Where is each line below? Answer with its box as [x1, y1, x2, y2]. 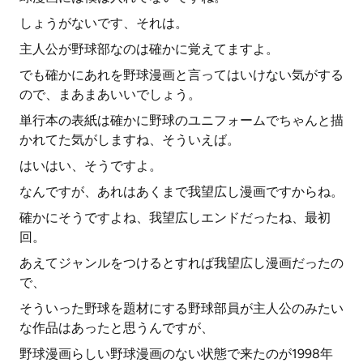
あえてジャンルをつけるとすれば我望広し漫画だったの [19, 255, 344, 271]
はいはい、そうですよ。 [19, 158, 162, 173]
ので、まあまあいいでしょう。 [19, 87, 201, 102]
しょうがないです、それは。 [19, 15, 188, 31]
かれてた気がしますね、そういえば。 [19, 132, 240, 147]
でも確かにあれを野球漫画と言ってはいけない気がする [19, 67, 344, 83]
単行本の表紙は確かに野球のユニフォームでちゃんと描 [19, 113, 344, 128]
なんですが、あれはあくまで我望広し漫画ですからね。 [19, 184, 344, 199]
